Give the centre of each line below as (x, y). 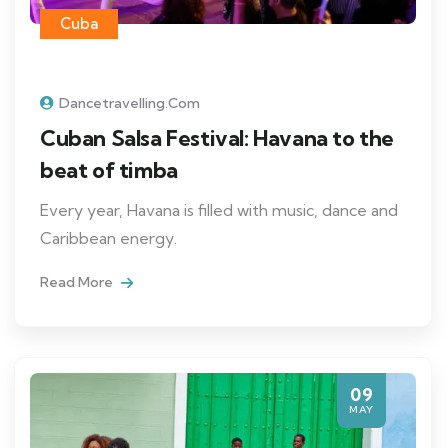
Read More (78, 281)
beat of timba (109, 169)
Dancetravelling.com (129, 102)
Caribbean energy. (108, 237)
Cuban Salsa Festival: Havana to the (217, 137)
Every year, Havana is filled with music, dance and (219, 209)
